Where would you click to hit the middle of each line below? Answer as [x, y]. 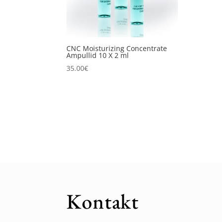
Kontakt [103, 201]
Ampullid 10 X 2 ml [98, 55]
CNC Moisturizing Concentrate [117, 49]
